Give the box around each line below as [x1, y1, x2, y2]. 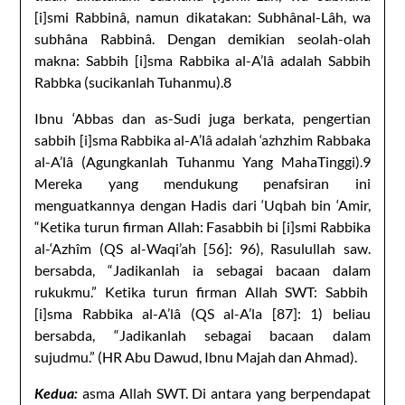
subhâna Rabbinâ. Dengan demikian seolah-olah [34, 29, 371, 47]
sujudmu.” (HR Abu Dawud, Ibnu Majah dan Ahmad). [34, 347, 358, 365]
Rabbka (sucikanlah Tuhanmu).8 [34, 72, 232, 90]
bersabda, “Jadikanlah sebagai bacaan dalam [34, 325, 371, 344]
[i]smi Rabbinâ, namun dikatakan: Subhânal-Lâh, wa [34, 7, 371, 25]
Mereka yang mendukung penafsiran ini [34, 174, 371, 192]
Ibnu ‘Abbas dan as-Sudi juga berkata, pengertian [34, 108, 371, 127]
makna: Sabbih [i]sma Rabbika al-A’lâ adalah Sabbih [34, 51, 371, 69]
